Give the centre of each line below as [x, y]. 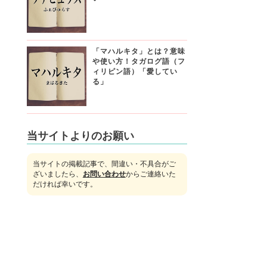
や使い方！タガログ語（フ [139, 61]
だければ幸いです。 [65, 184]
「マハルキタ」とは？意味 [139, 51]
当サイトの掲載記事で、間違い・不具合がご [104, 164]
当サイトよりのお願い [80, 136]
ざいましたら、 [58, 174]
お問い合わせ [104, 174]
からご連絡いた [150, 174]
